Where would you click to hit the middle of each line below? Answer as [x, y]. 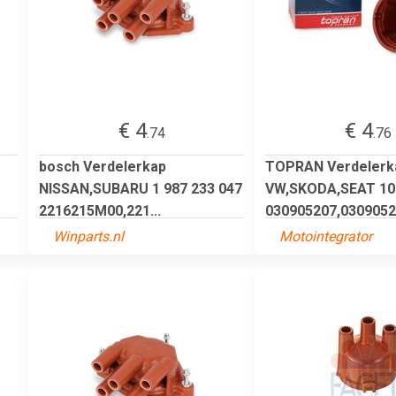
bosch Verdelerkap [103, 166]
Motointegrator [326, 236]
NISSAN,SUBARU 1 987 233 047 [141, 188]
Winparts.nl [88, 236]
